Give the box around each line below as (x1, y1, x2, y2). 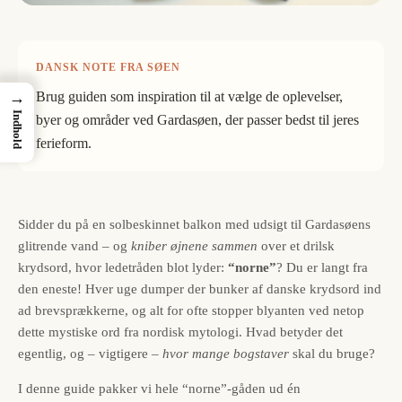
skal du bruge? (289, 345, 375, 361)
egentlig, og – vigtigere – (18, 345, 162, 361)
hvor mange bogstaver (162, 345, 289, 361)
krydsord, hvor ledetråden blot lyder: (18, 259, 228, 275)
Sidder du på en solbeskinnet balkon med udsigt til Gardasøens (18, 216, 371, 232)
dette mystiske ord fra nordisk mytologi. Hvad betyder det (18, 324, 343, 339)
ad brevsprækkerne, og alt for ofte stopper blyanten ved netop (18, 302, 364, 318)
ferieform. (36, 135, 92, 151)
